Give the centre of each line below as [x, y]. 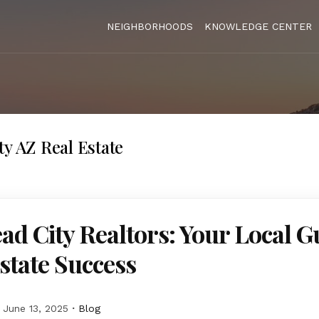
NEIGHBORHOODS [150, 26]
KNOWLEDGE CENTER [258, 26]
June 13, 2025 [36, 308]
